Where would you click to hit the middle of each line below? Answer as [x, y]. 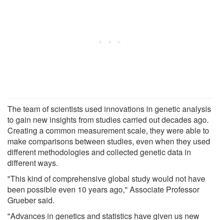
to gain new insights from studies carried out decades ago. [108, 119]
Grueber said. [31, 200]
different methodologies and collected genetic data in [99, 152]
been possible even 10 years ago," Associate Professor [103, 189]
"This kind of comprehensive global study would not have [106, 178]
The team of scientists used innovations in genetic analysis [109, 109]
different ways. [33, 163]
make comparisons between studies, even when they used [109, 141]
